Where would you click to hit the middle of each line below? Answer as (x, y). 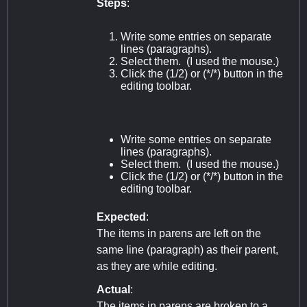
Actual (113, 290)
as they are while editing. (157, 267)
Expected (121, 217)
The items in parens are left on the (179, 234)
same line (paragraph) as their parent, (187, 250)
